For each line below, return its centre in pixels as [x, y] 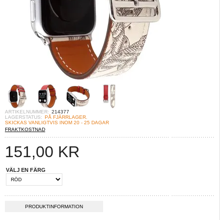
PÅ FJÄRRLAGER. [66, 117]
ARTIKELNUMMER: [27, 112]
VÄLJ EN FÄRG [26, 170]
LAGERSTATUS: [24, 117]
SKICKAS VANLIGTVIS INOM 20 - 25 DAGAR [57, 123]
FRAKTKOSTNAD [25, 129]
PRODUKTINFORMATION [54, 206]
